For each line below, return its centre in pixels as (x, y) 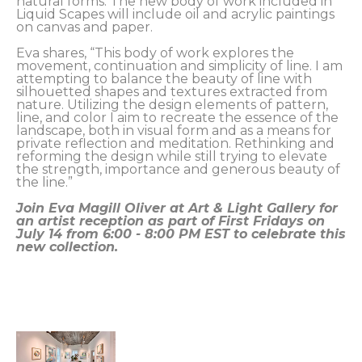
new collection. (69, 247)
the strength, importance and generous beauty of (178, 169)
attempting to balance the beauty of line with (164, 79)
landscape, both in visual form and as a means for (174, 130)
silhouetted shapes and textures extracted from (172, 92)
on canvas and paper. (86, 27)
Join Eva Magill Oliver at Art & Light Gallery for (177, 208)
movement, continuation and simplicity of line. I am (179, 66)
